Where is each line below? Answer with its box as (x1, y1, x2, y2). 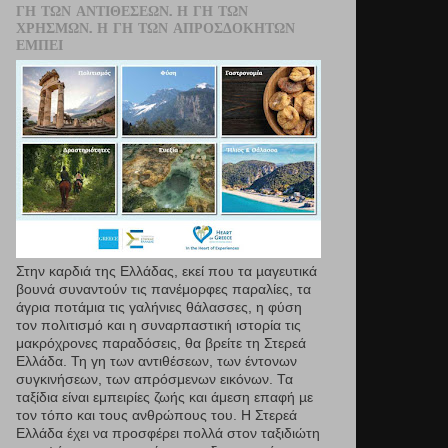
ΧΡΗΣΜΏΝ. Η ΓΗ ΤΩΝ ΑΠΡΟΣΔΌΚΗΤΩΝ (16, 19, 295, 36)
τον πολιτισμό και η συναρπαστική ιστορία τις (16, 318, 301, 334)
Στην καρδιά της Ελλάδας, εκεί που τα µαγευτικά (16, 264, 317, 280)
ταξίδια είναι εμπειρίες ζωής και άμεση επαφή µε (16, 390, 313, 406)
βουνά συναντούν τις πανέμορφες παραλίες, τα (16, 282, 311, 298)
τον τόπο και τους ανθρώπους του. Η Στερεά (16, 408, 297, 424)
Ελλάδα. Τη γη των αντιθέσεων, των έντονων (16, 354, 297, 370)
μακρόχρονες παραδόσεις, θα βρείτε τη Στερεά (16, 336, 306, 352)
